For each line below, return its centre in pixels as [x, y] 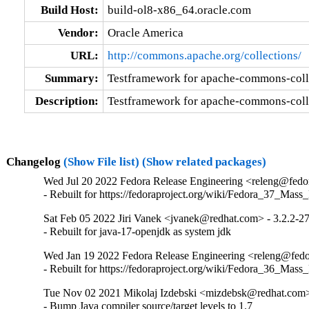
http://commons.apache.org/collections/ [204, 55]
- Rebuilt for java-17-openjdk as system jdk [138, 232]
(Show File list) [101, 161]
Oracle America [145, 32]
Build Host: [69, 10]
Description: [67, 101]
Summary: [71, 78]
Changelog [34, 161]
